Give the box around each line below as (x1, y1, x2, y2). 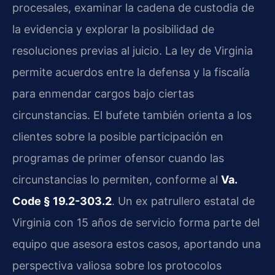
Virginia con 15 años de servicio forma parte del (12, 216, 260, 229)
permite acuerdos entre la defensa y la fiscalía (12, 66, 250, 79)
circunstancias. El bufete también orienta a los (12, 109, 252, 122)
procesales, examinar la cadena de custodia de (12, 1, 254, 14)
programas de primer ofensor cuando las (12, 152, 224, 165)
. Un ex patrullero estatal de (112, 195, 255, 207)
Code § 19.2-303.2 (12, 195, 112, 207)
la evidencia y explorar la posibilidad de (12, 23, 214, 36)
